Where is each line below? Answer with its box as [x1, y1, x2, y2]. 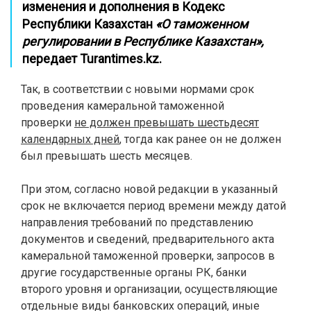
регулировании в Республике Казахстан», [22, 34, 264, 49]
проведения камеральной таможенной [21, 99, 224, 112]
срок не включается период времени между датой [21, 199, 286, 212]
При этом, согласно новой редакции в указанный [21, 183, 278, 196]
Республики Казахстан [22, 17, 155, 31]
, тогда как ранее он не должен [119, 133, 281, 146]
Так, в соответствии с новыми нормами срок [21, 83, 254, 96]
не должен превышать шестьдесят [74, 116, 259, 129]
